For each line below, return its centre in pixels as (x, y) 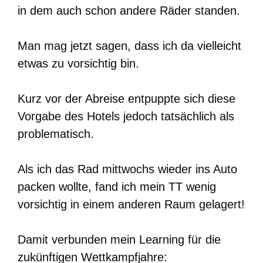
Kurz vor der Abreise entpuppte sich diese (127, 98)
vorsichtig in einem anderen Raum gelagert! (131, 204)
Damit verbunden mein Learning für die (119, 239)
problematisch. (56, 134)
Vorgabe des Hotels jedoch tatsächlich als (126, 116)
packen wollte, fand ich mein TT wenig (117, 186)
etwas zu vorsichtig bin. (78, 63)
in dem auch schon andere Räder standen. (129, 10)
